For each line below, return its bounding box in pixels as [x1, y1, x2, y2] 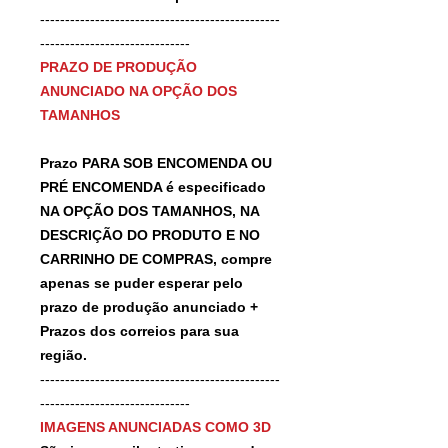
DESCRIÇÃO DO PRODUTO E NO [40, 226, 260, 243]
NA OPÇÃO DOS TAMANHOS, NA [40, 202, 259, 219]
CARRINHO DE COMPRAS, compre [40, 250, 272, 267]
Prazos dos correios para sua [40, 322, 239, 339]
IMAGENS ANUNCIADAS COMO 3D [40, 418, 271, 435]
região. [40, 346, 87, 363]
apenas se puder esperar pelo [40, 274, 243, 291]
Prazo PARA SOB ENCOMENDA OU [40, 154, 272, 171]
